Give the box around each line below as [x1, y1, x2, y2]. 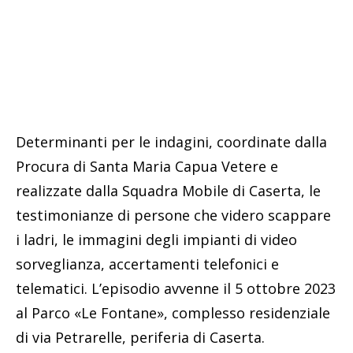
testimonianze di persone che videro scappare [16, 205, 331, 225]
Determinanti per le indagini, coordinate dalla [16, 132, 327, 151]
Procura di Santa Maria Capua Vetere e [16, 156, 278, 176]
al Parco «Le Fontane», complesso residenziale [16, 303, 330, 322]
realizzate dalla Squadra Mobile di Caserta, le [16, 180, 321, 200]
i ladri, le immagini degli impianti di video [16, 229, 297, 249]
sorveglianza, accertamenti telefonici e [16, 254, 279, 273]
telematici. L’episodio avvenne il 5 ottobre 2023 [16, 278, 336, 298]
